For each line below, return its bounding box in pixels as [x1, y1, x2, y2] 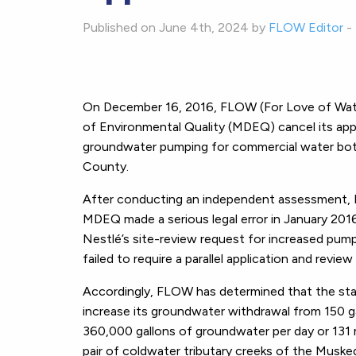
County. [83, 159, 129, 174]
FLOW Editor [269, 20, 343, 35]
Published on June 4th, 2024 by [83, 20, 269, 35]
